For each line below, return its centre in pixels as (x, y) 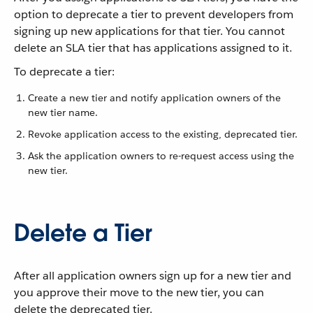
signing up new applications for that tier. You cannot (150, 31)
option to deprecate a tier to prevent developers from (154, 14)
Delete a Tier (83, 233)
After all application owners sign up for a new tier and (153, 276)
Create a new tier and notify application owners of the (154, 98)
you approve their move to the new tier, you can (139, 292)
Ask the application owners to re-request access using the (161, 156)
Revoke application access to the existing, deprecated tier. (163, 134)
